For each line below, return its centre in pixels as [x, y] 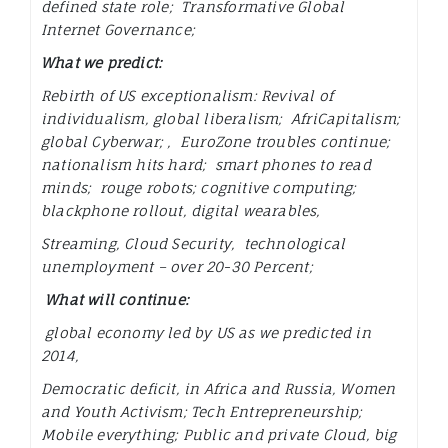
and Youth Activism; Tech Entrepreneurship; [202, 412]
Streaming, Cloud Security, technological [193, 244]
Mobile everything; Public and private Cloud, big [219, 435]
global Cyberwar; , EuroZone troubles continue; [216, 142]
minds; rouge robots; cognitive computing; [199, 188]
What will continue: [115, 300]
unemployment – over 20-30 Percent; [179, 267]
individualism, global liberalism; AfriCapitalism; [221, 119]
